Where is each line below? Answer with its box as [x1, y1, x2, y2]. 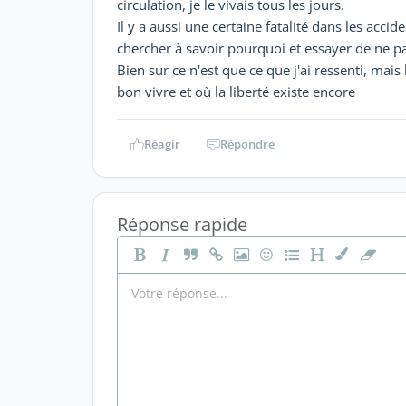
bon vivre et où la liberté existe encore [117, 82, 355, 101]
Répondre [220, 136, 275, 152]
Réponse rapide [117, 212, 247, 237]
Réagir [143, 136, 180, 152]
